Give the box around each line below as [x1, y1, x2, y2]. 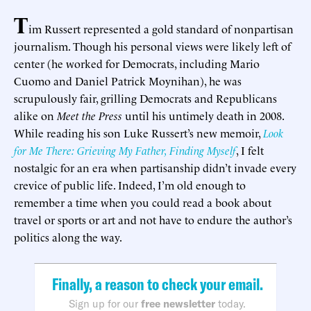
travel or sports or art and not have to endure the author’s [14, 211, 292, 227]
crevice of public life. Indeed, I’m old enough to [14, 176, 246, 192]
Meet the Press [57, 107, 122, 123]
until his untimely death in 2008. [122, 107, 284, 123]
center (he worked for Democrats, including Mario [14, 55, 260, 71]
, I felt [236, 142, 264, 158]
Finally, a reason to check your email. [51, 273, 263, 294]
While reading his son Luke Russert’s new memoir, [14, 124, 263, 140]
